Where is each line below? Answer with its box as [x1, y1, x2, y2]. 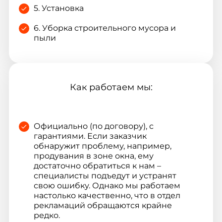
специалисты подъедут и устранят [33, 170, 176, 180]
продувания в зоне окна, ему [33, 151, 154, 161]
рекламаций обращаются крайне [33, 200, 172, 210]
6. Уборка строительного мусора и [33, 23, 176, 33]
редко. [33, 210, 60, 220]
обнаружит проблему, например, [33, 141, 171, 151]
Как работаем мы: [69, 81, 153, 93]
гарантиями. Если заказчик [33, 131, 147, 141]
